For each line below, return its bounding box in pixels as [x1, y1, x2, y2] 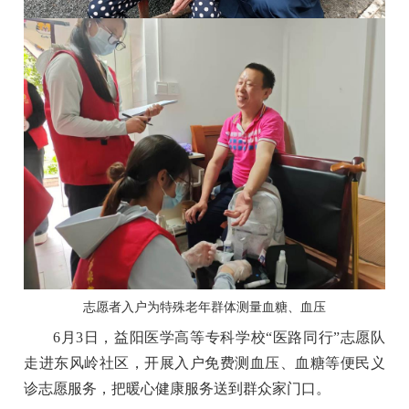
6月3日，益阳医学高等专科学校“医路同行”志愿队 [53, 330, 385, 346]
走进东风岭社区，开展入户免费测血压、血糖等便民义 [24, 355, 385, 372]
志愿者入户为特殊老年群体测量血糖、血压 [83, 300, 326, 315]
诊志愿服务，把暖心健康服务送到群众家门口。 [24, 381, 331, 397]
